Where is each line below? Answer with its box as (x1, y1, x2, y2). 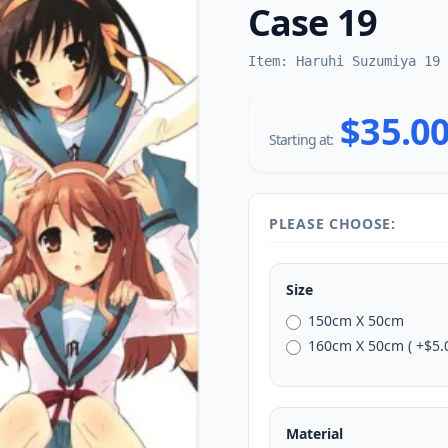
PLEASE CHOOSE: (269, 214, 396, 233)
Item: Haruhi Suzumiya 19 (248, 53, 440, 69)
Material (286, 424, 343, 443)
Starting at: (269, 130, 337, 149)
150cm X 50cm (308, 311, 405, 330)
